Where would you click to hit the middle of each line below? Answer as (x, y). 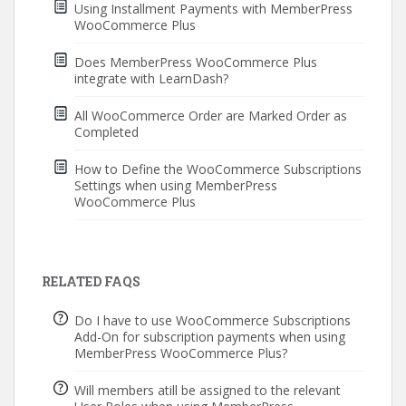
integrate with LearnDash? (151, 79)
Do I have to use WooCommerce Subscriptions (212, 321)
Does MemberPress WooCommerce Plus (195, 63)
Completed (106, 132)
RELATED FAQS (91, 282)
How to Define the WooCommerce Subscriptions (217, 169)
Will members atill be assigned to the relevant (207, 391)
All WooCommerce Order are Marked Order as (210, 116)
